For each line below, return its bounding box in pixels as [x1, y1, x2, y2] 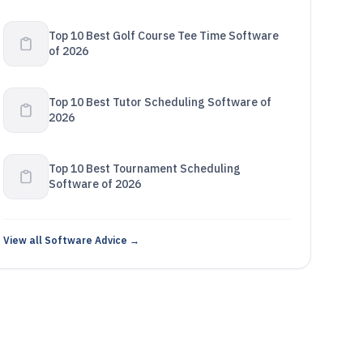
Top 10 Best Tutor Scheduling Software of [48, 95, 271, 109]
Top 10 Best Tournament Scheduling [48, 161, 241, 176]
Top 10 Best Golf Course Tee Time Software [48, 28, 279, 43]
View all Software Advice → [2, 234, 139, 246]
